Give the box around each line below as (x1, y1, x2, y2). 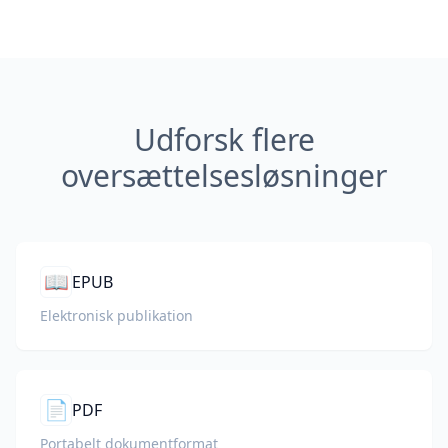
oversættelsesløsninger (61, 155, 387, 196)
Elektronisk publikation (40, 306, 193, 325)
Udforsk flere (133, 119, 315, 160)
